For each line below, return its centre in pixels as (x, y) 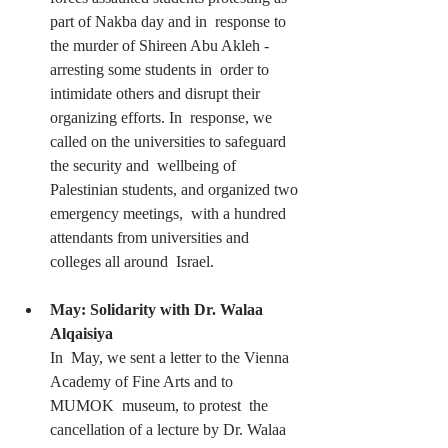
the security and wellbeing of (145, 165)
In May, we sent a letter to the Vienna (171, 357)
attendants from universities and (151, 237)
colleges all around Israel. (132, 261)
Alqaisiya (83, 333)
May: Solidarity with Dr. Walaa (158, 309)
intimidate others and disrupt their (157, 93)
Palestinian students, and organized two (176, 189)
